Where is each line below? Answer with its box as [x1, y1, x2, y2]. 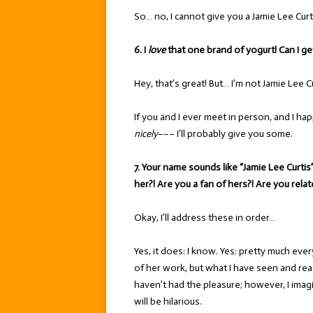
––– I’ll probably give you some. [158, 128, 293, 140]
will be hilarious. [134, 296, 202, 307]
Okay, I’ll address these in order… [134, 212, 275, 224]
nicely [134, 128, 158, 140]
